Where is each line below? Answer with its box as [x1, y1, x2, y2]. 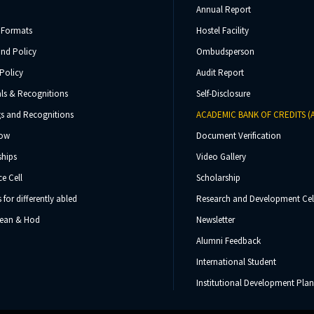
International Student [196, 256, 276, 268]
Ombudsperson [196, 46, 254, 58]
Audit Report [196, 67, 244, 79]
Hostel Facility [196, 25, 249, 37]
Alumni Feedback [196, 235, 261, 247]
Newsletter [196, 214, 235, 226]
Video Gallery [196, 151, 246, 163]
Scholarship [196, 172, 240, 184]
